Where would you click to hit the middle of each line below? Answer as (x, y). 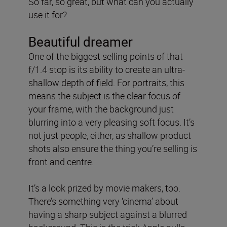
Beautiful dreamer (81, 42)
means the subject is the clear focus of (104, 96)
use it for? (48, 14)
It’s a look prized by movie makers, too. (104, 188)
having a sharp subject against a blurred (108, 214)
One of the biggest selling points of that (106, 56)
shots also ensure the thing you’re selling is (113, 148)
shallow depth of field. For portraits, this (106, 82)
